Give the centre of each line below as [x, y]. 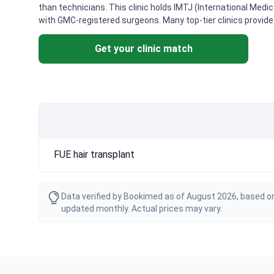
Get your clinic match [143, 48]
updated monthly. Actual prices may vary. [142, 208]
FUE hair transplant [94, 154]
